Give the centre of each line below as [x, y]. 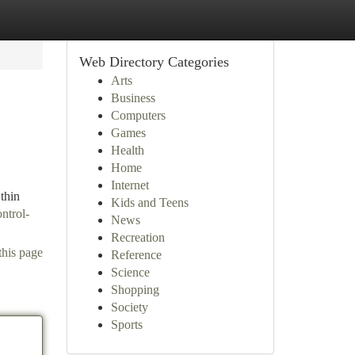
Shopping [135, 290]
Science [130, 272]
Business [133, 98]
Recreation [137, 237]
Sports [126, 324]
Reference [136, 255]
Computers [138, 115]
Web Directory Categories [154, 62]
